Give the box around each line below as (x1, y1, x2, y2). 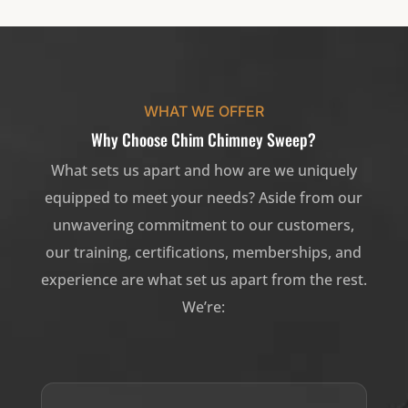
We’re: (182, 297, 226, 318)
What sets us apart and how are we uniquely (50, 160, 357, 181)
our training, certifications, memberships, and (46, 242, 362, 263)
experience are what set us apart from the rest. (40, 270, 367, 291)
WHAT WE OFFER (143, 102, 264, 121)
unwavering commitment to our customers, (53, 215, 355, 236)
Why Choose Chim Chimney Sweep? (91, 127, 317, 152)
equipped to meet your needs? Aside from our (45, 188, 363, 209)
